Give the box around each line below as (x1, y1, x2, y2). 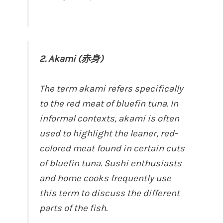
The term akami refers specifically (39, 83, 184, 95)
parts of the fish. (39, 203, 108, 214)
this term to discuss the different (39, 188, 180, 199)
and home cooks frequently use (39, 173, 172, 184)
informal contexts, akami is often (39, 113, 180, 124)
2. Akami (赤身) (39, 53, 104, 65)
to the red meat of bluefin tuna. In (39, 98, 179, 110)
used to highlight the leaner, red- (39, 128, 178, 139)
